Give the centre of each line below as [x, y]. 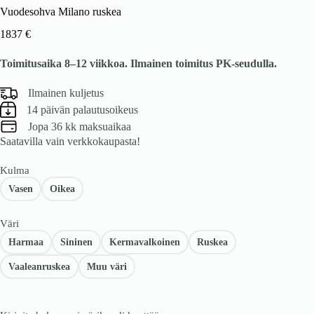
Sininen [76, 242]
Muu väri [107, 266]
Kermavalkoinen [145, 242]
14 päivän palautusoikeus [82, 109]
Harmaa [26, 242]
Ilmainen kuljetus [66, 93]
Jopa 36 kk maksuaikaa [80, 126]
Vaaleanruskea [39, 266]
